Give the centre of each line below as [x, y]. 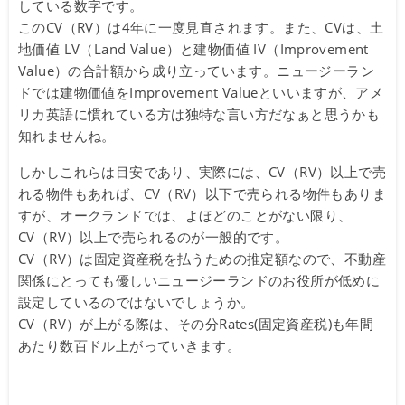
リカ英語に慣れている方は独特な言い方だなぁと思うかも [199, 114]
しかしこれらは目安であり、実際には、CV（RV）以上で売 [202, 172]
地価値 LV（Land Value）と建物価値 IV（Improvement [193, 49]
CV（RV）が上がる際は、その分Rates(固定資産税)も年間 [196, 324]
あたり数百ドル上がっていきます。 [130, 346]
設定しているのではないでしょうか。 [137, 302]
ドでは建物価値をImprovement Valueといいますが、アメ [201, 93]
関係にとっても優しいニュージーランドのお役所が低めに [199, 281]
